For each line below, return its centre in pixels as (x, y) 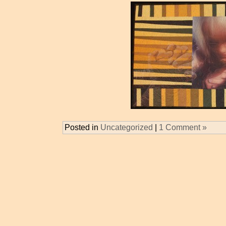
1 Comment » (183, 127)
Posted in (82, 127)
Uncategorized (126, 127)
